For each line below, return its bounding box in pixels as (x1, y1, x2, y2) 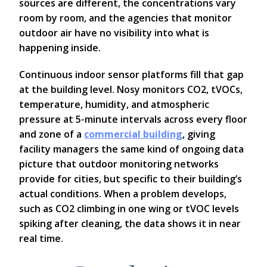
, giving (182, 128, 215, 141)
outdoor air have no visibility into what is (19, 26, 209, 40)
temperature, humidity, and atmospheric (19, 98, 209, 111)
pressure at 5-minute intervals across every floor (19, 113, 247, 126)
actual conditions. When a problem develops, (19, 187, 226, 201)
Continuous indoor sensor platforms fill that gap (19, 68, 244, 82)
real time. (19, 232, 63, 246)
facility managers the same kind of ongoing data (19, 142, 244, 156)
